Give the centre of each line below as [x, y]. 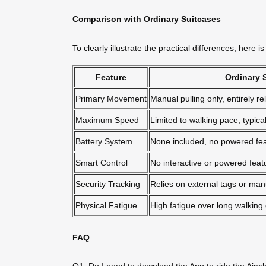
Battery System [104, 141]
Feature [111, 77]
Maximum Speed [107, 120]
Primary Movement [111, 98]
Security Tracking [108, 184]
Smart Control [102, 162]
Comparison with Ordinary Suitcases [147, 19]
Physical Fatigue [106, 205]
